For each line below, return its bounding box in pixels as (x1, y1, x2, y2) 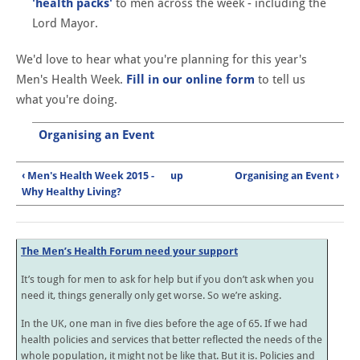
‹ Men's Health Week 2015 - (21, 169, 154, 182)
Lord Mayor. (32, 16, 98, 31)
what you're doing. (16, 92, 121, 108)
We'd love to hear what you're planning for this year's (16, 52, 307, 67)
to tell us (255, 72, 305, 88)
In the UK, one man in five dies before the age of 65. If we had (21, 317, 308, 330)
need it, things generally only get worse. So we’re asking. (21, 289, 281, 302)
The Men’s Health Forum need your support (21, 245, 238, 258)
